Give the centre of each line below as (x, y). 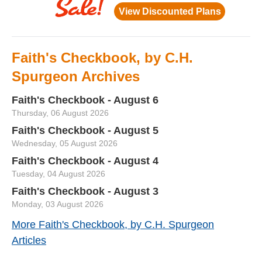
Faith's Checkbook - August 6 (85, 100)
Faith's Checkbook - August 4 (85, 161)
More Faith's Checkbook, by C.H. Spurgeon (113, 225)
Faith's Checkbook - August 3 (85, 191)
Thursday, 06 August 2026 (60, 113)
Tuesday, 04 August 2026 (58, 174)
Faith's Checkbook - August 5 (85, 130)
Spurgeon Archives (76, 76)
